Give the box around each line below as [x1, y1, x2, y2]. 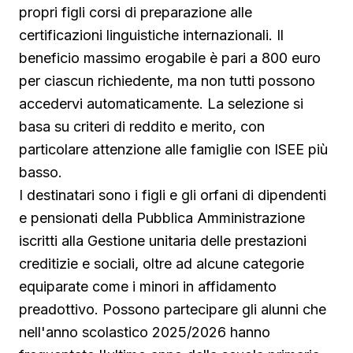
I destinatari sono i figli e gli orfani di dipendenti [19, 187, 326, 204]
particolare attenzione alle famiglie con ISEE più [19, 141, 328, 158]
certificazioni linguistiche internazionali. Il [19, 27, 284, 44]
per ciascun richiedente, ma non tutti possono [19, 72, 315, 90]
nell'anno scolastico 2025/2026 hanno [19, 324, 270, 341]
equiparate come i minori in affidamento [19, 278, 277, 295]
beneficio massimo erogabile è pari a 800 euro [19, 50, 321, 67]
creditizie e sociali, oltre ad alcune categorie [19, 255, 304, 273]
